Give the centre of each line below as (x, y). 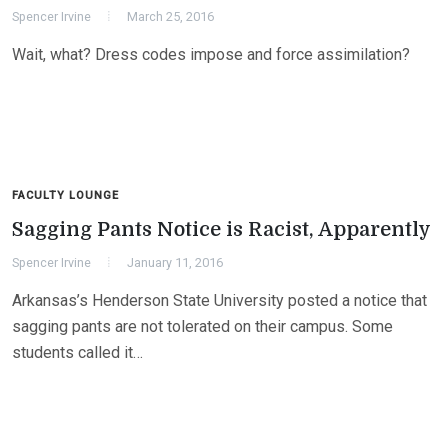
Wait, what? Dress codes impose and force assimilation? (211, 54)
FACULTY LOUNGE (65, 195)
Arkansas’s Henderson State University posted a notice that (219, 300)
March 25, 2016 (170, 16)
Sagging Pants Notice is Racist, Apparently (221, 229)
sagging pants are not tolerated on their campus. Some (202, 326)
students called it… (77, 352)
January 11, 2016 (175, 262)
